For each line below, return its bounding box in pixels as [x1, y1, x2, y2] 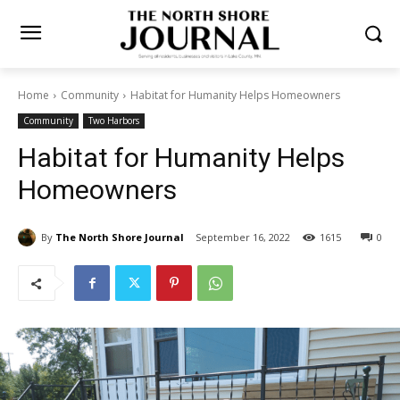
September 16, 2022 [196, 230, 290, 245]
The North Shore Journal [55, 229, 184, 244]
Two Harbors [88, 114, 139, 127]
